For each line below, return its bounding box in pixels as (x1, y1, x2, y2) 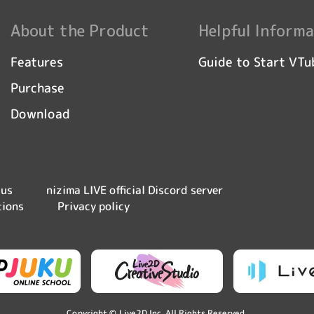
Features (11, 53, 64, 71)
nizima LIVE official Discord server (46, 182, 223, 198)
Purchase (11, 78, 65, 97)
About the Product (11, 20, 150, 41)
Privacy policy (57, 198, 130, 214)
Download (11, 104, 71, 123)
